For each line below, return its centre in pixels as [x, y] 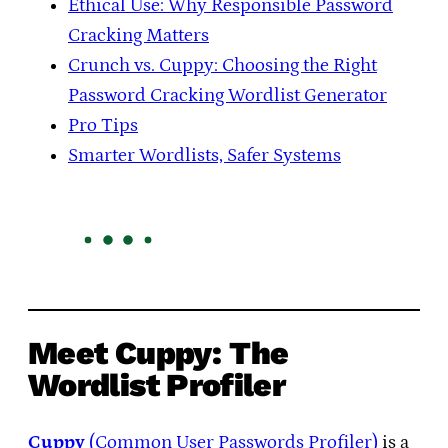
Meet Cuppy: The [158, 353]
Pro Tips [103, 125]
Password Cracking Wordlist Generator [227, 95]
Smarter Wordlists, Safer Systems [204, 155]
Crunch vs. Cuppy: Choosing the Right [222, 65]
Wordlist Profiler [157, 385]
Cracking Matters [138, 35]
